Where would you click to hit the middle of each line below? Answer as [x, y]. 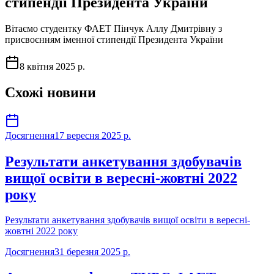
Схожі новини [50, 92]
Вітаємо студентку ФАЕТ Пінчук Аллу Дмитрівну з [113, 28]
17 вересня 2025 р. [93, 135]
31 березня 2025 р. [92, 252]
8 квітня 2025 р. [52, 66]
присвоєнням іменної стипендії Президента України [114, 39]
